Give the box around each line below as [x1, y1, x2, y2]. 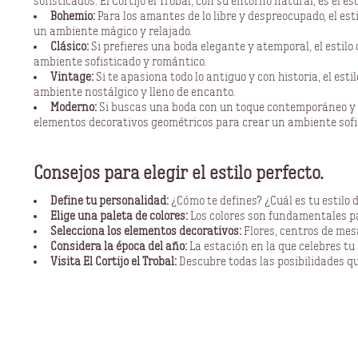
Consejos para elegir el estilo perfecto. [34, 163, 324, 183]
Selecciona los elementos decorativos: [50, 224, 241, 237]
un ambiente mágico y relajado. [34, 24, 192, 38]
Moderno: [50, 100, 97, 113]
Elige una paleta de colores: [50, 209, 188, 222]
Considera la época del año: [50, 239, 187, 253]
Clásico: [50, 39, 89, 53]
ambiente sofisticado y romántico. [34, 54, 206, 68]
